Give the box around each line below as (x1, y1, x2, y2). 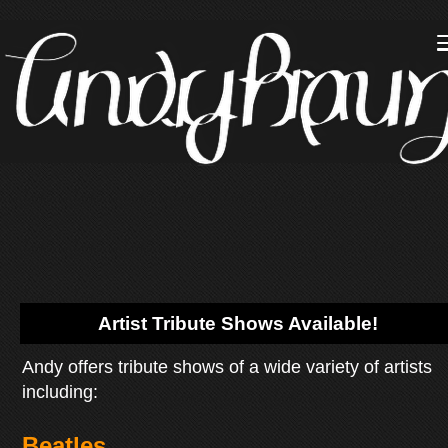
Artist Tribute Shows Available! (98, 312, 378, 334)
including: (22, 382, 99, 402)
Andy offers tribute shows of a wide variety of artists (22, 357, 433, 377)
